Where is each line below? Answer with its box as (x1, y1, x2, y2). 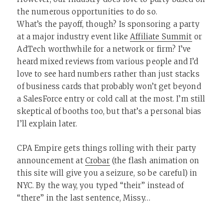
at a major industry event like (17, 32, 130, 41)
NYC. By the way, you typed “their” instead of (17, 181, 184, 190)
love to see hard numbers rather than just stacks (17, 69, 200, 79)
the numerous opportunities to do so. (17, 7, 157, 16)
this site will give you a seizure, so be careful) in (17, 168, 198, 178)
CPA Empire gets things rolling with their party (17, 143, 197, 153)
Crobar (85, 156, 110, 165)
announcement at (17, 156, 85, 165)
